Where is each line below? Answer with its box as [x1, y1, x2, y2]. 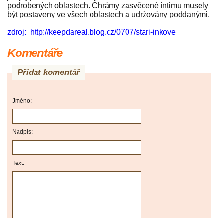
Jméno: [12, 97, 32, 105]
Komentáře [7, 46, 63, 60]
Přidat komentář [18, 68, 80, 77]
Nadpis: [12, 128, 33, 136]
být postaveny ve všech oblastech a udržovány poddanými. [7, 10, 210, 19]
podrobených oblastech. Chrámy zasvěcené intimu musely [7, 1, 208, 10]
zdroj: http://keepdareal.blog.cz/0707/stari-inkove [7, 28, 176, 36]
